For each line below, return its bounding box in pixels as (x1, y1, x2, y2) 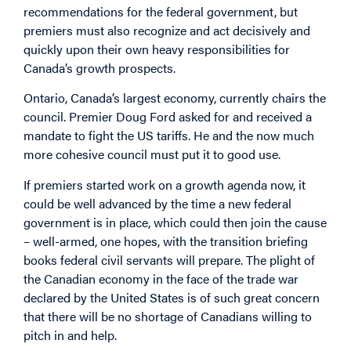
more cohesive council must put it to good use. (24, 145, 280, 164)
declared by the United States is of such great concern (24, 288, 320, 306)
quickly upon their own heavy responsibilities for (24, 39, 290, 58)
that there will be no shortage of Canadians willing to (24, 306, 312, 325)
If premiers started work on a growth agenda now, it (24, 175, 306, 194)
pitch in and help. (24, 325, 117, 344)
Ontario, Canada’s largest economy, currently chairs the (24, 89, 326, 107)
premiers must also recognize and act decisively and (24, 20, 310, 39)
